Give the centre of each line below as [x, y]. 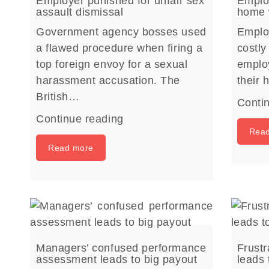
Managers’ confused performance [121, 248]
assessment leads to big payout [117, 259]
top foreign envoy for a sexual [112, 64]
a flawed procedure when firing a [119, 48]
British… [58, 97]
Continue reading [80, 119]
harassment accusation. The [108, 80]
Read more [71, 148]
